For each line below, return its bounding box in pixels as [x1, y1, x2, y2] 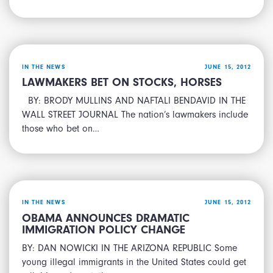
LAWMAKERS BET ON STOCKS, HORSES [22, 76, 222, 90]
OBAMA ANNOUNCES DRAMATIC [22, 211, 190, 225]
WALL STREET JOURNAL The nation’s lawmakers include [22, 109, 248, 121]
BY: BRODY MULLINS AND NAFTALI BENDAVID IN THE [22, 95, 246, 107]
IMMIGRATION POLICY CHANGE [22, 223, 185, 237]
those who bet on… [22, 123, 99, 135]
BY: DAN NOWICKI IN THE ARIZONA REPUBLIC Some [22, 242, 237, 253]
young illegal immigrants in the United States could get [22, 256, 246, 268]
